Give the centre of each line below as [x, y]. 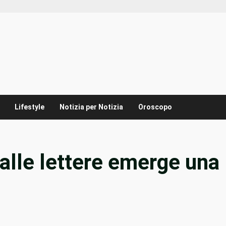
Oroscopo [155, 107]
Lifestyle [30, 107]
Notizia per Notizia [91, 107]
